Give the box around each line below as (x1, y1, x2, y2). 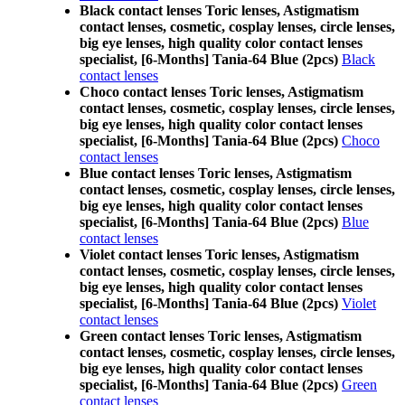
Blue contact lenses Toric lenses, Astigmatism (80, 165, 352, 181)
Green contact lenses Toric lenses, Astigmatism (80, 328, 362, 344)
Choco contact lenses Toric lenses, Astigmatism (80, 84, 363, 99)
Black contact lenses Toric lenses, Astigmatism (80, 3, 359, 18)
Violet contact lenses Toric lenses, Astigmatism (80, 247, 359, 262)
